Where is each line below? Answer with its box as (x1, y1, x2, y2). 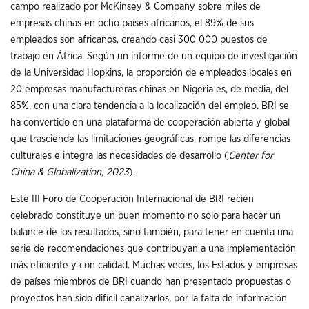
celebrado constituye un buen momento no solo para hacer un (10, 210, 281, 221)
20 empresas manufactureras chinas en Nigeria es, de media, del (10, 84, 288, 95)
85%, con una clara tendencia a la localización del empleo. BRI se (10, 101, 289, 112)
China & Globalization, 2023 (10, 167, 129, 178)
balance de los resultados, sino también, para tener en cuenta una (10, 226, 293, 237)
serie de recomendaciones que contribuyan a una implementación (10, 243, 296, 254)
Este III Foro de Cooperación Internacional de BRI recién (10, 193, 254, 204)
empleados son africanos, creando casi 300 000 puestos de (10, 34, 268, 46)
